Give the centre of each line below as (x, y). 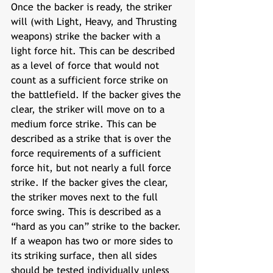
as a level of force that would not (87, 66)
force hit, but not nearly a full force (93, 168)
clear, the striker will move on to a (89, 109)
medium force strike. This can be (85, 124)
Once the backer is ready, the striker (93, 7)
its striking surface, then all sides (85, 256)
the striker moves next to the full (86, 197)
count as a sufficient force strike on (91, 80)
